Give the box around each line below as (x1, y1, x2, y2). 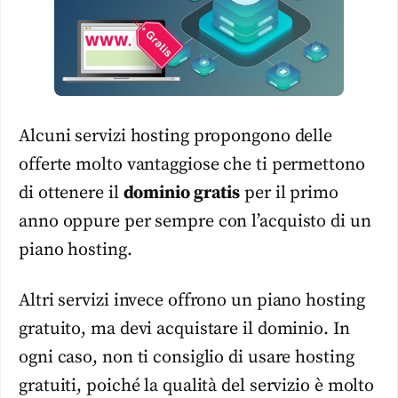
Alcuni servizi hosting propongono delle (19, 125, 333, 148)
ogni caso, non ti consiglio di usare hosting (19, 346, 354, 369)
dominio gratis (123, 182, 241, 205)
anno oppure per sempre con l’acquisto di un (19, 211, 371, 234)
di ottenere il (19, 182, 123, 205)
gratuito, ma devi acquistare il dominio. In (19, 317, 350, 340)
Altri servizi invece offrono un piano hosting (19, 289, 365, 312)
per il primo (240, 182, 338, 205)
